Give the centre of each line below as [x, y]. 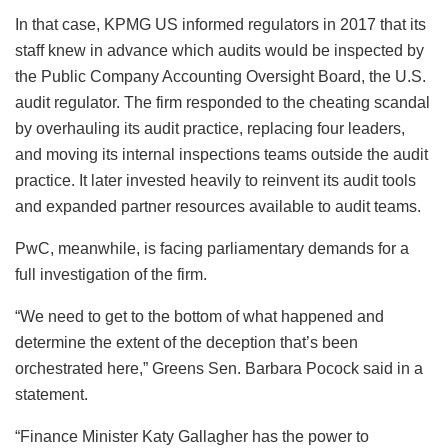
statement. [51, 394]
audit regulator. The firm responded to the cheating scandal [222, 102]
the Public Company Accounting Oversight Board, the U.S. [220, 76]
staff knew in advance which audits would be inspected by [219, 50]
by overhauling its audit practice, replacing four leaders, [210, 128]
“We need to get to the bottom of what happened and [199, 316]
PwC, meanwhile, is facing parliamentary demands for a [212, 248]
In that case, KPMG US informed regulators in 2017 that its [220, 24]
